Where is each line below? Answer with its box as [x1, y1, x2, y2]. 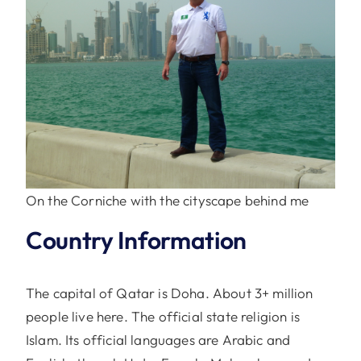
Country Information [25, 224, 247, 255]
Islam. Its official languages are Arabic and [25, 330, 291, 348]
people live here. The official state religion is [25, 307, 301, 325]
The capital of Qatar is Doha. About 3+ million [25, 284, 313, 301]
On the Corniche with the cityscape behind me [25, 191, 309, 209]
